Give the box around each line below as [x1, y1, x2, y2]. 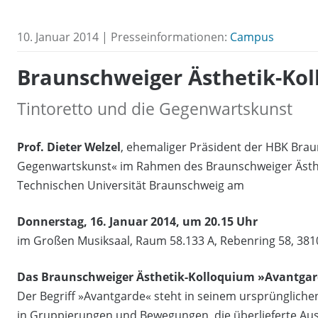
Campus [230, 29, 274, 45]
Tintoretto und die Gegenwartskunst [17, 97, 292, 120]
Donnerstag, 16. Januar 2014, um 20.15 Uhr [17, 213, 258, 229]
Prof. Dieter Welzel [17, 138, 121, 155]
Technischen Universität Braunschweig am [17, 177, 244, 193]
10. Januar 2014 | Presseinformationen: [17, 29, 230, 45]
